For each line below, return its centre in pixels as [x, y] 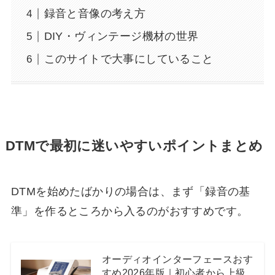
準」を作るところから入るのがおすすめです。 [130, 211]
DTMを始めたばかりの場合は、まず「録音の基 [130, 191]
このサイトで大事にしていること [129, 59]
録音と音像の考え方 [95, 14]
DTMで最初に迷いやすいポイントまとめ [134, 146]
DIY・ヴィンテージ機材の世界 [121, 37]
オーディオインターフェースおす [177, 259]
